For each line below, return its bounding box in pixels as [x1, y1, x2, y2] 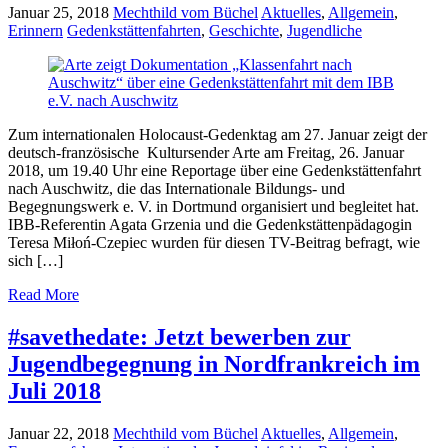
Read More [8, 286, 79, 304]
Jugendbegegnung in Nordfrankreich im [8, 351, 420, 378]
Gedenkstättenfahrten [67, 22, 201, 40]
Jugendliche [287, 22, 362, 40]
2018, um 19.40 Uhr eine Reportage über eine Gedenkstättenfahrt [8, 162, 421, 180]
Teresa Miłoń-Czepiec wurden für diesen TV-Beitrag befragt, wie [8, 234, 420, 252]
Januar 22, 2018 [8, 424, 109, 442]
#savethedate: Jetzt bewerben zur [8, 324, 351, 351]
